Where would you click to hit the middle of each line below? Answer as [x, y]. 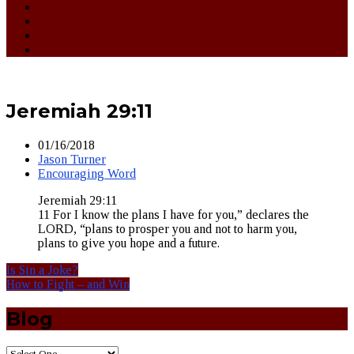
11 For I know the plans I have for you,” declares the [173, 214]
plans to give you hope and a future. [129, 243]
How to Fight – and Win [68, 284]
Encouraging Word [87, 173]
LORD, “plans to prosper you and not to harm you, [168, 228]
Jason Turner [72, 159]
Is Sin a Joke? [42, 269]
